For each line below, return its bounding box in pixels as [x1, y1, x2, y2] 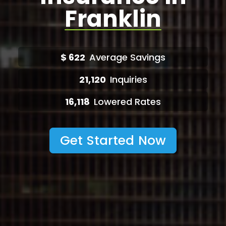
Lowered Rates [94, 95, 161, 108]
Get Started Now [60, 131, 166, 149]
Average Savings [89, 50, 165, 64]
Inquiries [109, 73, 147, 86]
